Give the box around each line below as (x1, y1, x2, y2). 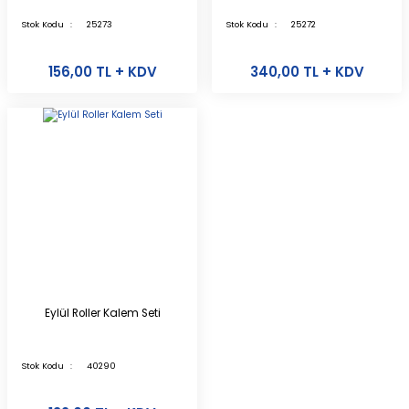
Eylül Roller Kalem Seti (44, 306, 161, 320)
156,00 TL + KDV (47, 62, 157, 81)
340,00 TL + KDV (249, 62, 364, 81)
